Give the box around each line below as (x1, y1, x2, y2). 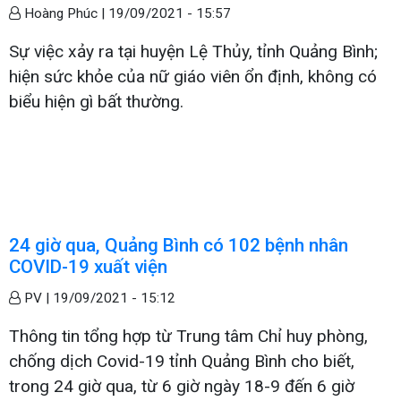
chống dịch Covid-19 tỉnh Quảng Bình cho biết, (9, 350, 354, 371)
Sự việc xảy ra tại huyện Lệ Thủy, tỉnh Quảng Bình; (9, 40, 378, 62)
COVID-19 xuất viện (9, 255, 167, 277)
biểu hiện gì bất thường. (9, 90, 183, 112)
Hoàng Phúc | (21, 4, 108, 21)
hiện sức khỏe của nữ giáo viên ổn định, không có (9, 65, 377, 87)
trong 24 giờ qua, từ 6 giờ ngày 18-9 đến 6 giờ (9, 375, 354, 397)
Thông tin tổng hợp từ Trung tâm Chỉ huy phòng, (9, 325, 368, 346)
